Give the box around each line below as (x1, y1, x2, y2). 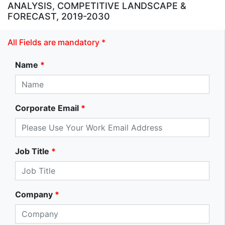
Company (15, 189, 53, 200)
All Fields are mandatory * (8, 37, 105, 48)
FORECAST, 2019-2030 (8, 11, 110, 22)
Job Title (15, 146, 49, 157)
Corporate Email (15, 103, 79, 114)
